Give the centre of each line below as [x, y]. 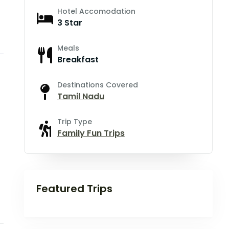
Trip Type [74, 122]
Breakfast [78, 60]
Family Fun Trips [91, 133]
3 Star [70, 23]
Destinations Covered [97, 85]
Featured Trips [74, 189]
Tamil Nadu [81, 97]
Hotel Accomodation [96, 12]
